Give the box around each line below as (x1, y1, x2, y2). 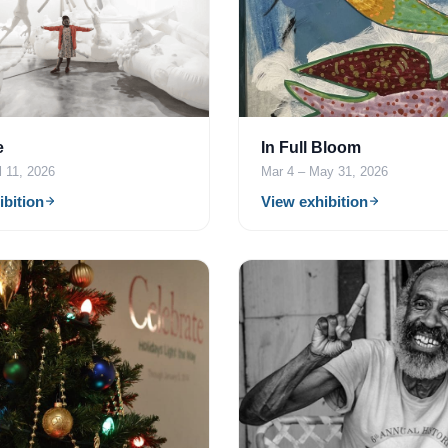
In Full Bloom (261, 138, 361, 156)
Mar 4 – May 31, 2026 (261, 163, 388, 179)
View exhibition (261, 192, 368, 210)
